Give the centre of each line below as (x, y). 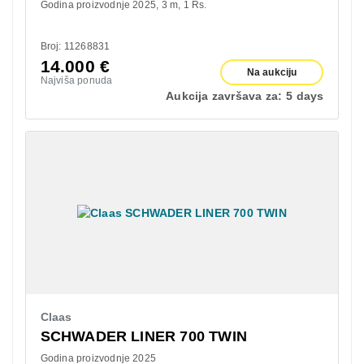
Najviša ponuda (76, 80)
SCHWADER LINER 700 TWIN (144, 336)
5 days (305, 95)
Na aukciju (272, 72)
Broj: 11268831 (75, 46)
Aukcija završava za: (224, 95)
